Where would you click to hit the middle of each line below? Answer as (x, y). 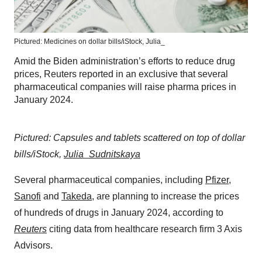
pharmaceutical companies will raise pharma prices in (125, 87)
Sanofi (27, 196)
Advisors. (33, 246)
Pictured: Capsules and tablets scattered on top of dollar (130, 138)
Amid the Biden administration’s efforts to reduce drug (125, 61)
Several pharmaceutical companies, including (110, 180)
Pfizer (217, 180)
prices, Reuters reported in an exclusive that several (121, 74)
